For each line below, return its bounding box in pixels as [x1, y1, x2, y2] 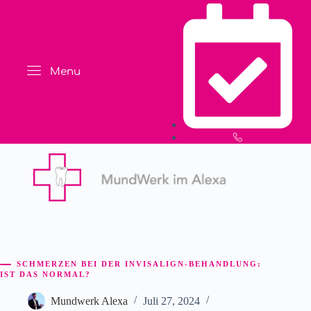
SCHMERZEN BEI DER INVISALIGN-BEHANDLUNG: [17, 259, 262, 268]
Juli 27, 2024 [143, 294, 200, 307]
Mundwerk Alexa [51, 294, 128, 307]
